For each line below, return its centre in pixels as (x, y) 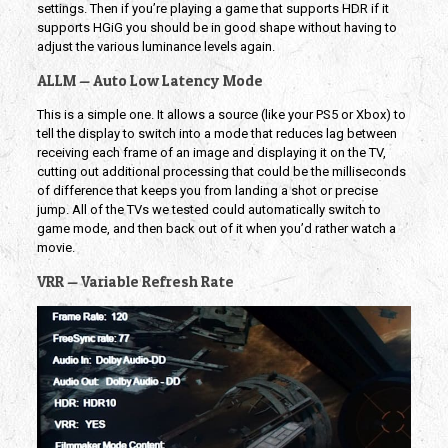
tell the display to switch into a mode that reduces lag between (216, 133)
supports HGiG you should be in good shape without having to (216, 27)
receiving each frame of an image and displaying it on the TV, (211, 152)
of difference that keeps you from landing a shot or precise (207, 190)
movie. (55, 247)
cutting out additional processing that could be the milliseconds (221, 171)
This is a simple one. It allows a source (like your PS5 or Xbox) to (221, 114)
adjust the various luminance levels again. (155, 46)
